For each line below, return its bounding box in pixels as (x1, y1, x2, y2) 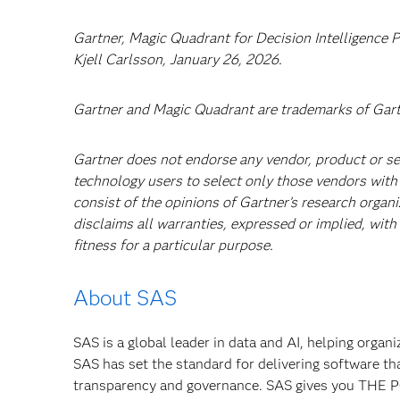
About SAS (73, 285, 177, 311)
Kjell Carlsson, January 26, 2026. (73, 51, 282, 68)
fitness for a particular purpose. (73, 237, 273, 254)
